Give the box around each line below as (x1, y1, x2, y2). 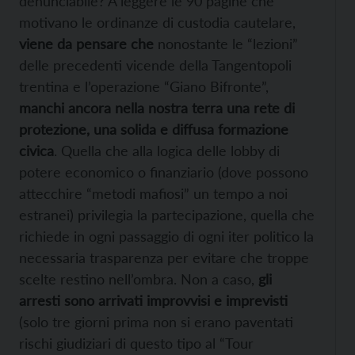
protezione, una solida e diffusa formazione (19, 120, 288, 139)
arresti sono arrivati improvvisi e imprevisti (19, 292, 288, 310)
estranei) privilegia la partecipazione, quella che (19, 206, 315, 224)
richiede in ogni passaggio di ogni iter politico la (19, 227, 314, 246)
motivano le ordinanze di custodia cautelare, (19, 13, 296, 32)
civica (19, 142, 54, 160)
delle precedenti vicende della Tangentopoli (19, 56, 292, 74)
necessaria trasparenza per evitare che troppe (19, 249, 309, 267)
